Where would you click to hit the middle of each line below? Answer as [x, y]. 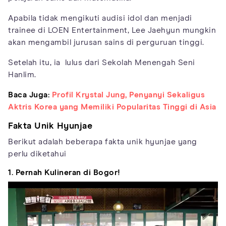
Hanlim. [22, 74]
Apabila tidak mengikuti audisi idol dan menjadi [100, 18]
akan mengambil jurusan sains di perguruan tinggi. [106, 42]
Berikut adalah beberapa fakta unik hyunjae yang [103, 142]
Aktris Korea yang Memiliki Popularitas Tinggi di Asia [112, 107]
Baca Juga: [29, 95]
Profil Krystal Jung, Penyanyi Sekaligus [128, 95]
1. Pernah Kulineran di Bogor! [64, 172]
